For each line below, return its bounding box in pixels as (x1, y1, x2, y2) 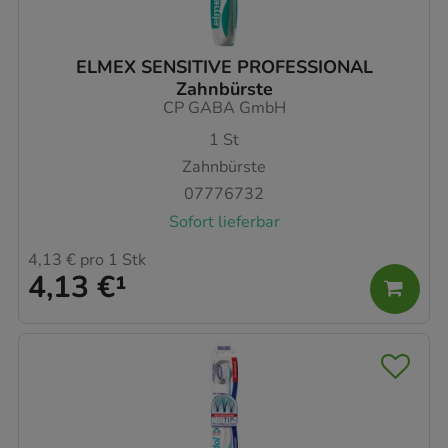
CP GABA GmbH (162, 97, 286, 120)
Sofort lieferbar (168, 210, 280, 233)
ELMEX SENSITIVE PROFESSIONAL (75, 55, 373, 80)
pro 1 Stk (76, 248, 146, 271)
